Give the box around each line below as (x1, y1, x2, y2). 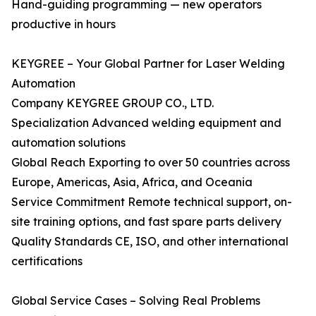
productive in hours (11, 17, 116, 31)
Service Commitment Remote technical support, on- (11, 195, 292, 209)
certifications (11, 254, 83, 268)
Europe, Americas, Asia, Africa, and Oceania (11, 175, 253, 189)
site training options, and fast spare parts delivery (11, 214, 281, 229)
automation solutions (11, 135, 126, 150)
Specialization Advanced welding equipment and (11, 116, 281, 130)
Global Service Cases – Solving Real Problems (11, 293, 260, 308)
